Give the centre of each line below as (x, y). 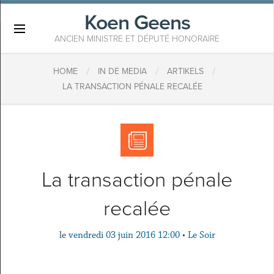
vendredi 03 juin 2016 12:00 (124, 235)
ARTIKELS (185, 72)
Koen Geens (137, 23)
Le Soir (201, 235)
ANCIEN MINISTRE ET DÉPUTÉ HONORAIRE (137, 39)
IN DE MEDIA (122, 72)
